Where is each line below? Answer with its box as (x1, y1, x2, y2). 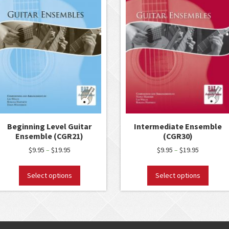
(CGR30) (163, 130, 193, 141)
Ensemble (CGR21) (15, 130, 84, 141)
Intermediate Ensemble (133, 121, 222, 131)
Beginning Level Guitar (7, 121, 92, 131)
